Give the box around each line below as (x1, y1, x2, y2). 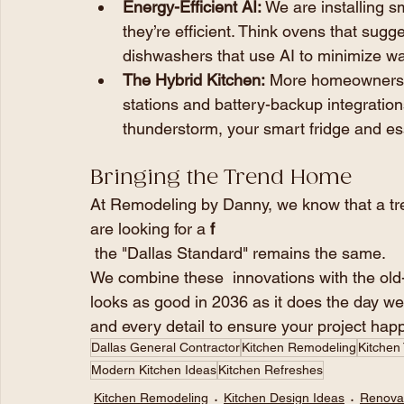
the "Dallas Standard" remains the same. (95, 243, 386, 262)
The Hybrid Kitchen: (123, 69, 265, 89)
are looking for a (90, 218, 210, 238)
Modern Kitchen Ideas (91, 362, 216, 377)
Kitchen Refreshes (218, 362, 323, 377)
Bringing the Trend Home (90, 165, 352, 190)
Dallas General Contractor (91, 339, 240, 354)
